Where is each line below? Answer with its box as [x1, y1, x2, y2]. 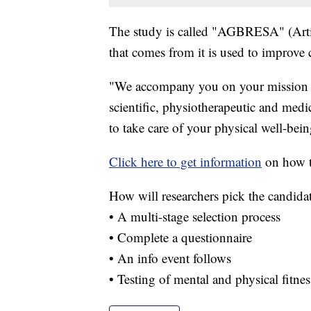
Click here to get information [109, 153, 262, 171]
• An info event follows [109, 249, 231, 267]
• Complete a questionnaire [109, 228, 252, 246]
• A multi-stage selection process [109, 208, 280, 226]
